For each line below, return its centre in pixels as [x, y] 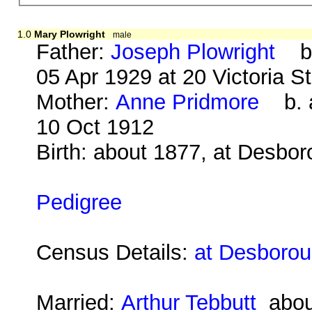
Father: [74, 52]
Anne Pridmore [188, 102]
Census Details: [116, 252]
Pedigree [79, 202]
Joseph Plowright [193, 52]
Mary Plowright [69, 34]
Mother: [76, 102]
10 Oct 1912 [95, 127]
